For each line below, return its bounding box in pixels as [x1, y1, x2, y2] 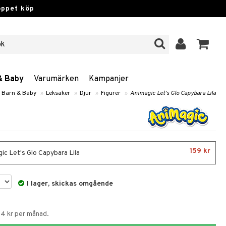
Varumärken [34, 74, 79, 84]
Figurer [101, 89, 121, 97]
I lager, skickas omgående [27, 180, 114, 188]
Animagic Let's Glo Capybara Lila [130, 89, 216, 97]
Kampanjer [89, 74, 129, 84]
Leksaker [46, 89, 70, 97]
